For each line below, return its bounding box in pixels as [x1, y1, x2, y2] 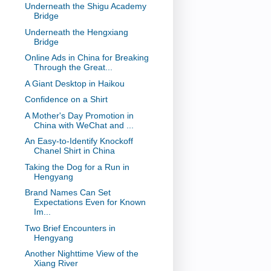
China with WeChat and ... [33, 120, 134, 130]
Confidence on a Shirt [24, 94, 108, 105]
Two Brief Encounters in [24, 223, 116, 233]
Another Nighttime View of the [24, 249, 139, 259]
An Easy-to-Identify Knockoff [24, 136, 133, 146]
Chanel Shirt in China [33, 146, 115, 156]
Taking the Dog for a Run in [24, 162, 129, 172]
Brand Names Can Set [24, 188, 111, 198]
